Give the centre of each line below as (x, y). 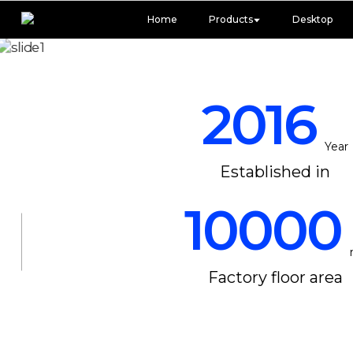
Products (230, 19)
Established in (275, 171)
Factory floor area (275, 277)
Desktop (312, 19)
